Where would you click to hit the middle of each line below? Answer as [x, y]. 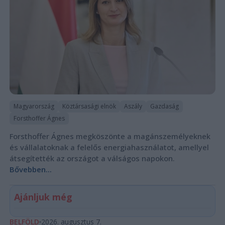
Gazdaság [164, 106]
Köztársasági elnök [89, 106]
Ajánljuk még [43, 197]
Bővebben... [30, 170]
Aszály [133, 106]
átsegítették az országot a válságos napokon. [92, 158]
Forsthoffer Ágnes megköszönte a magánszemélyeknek [110, 136]
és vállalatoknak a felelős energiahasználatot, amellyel [109, 147]
